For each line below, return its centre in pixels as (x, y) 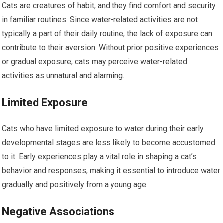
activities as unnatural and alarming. (63, 75)
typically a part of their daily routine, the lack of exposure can (107, 33)
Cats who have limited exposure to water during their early (103, 128)
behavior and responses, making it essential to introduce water (111, 170)
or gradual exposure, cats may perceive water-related (95, 61)
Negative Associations (58, 211)
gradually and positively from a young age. (75, 184)
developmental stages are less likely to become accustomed (109, 142)
